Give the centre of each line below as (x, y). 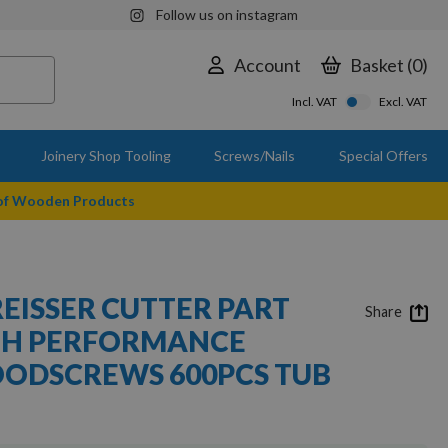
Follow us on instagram (226, 14)
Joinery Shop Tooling (105, 155)
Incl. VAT (314, 101)
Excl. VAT (403, 101)
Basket (377, 64)
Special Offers (383, 155)
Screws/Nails (255, 155)
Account (267, 64)
